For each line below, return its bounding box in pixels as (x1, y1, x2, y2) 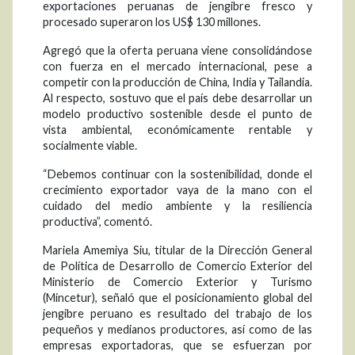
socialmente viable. (43, 139, 137, 153)
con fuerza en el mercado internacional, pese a (43, 59, 312, 74)
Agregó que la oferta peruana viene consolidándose (43, 44, 312, 58)
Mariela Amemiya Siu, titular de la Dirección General (43, 243, 312, 258)
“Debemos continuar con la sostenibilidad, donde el (43, 167, 312, 181)
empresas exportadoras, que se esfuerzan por (43, 338, 312, 353)
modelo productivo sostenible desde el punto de (43, 107, 312, 121)
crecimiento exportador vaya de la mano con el (43, 183, 312, 197)
